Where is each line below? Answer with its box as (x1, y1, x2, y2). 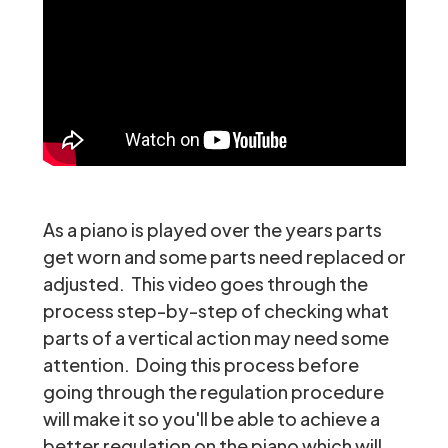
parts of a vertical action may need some (42, 326, 389, 350)
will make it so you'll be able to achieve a (42, 407, 380, 431)
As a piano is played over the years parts (42, 218, 382, 242)
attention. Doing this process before (42, 353, 359, 377)
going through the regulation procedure (42, 380, 384, 404)
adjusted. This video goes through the (42, 272, 368, 296)
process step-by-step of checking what (42, 299, 389, 323)
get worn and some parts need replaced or (42, 245, 406, 269)
